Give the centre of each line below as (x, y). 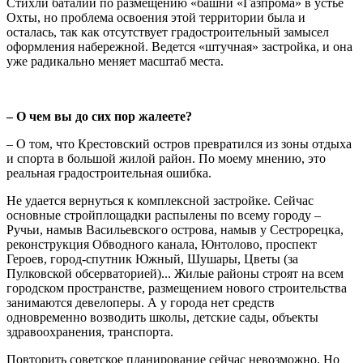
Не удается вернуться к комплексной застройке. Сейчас (160, 200)
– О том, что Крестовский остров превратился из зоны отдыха (179, 143)
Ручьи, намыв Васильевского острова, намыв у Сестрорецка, (175, 229)
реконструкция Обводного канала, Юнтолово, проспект (162, 244)
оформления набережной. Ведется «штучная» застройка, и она (179, 46)
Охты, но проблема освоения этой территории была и (156, 17)
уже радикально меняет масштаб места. (115, 61)
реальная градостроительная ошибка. (109, 173)
